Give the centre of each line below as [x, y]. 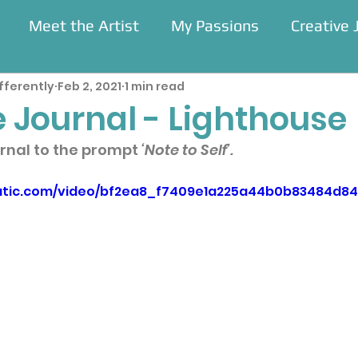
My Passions [215, 25]
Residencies [71, 89]
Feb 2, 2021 [89, 86]
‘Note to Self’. [187, 150]
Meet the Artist [84, 25]
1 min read [155, 86]
